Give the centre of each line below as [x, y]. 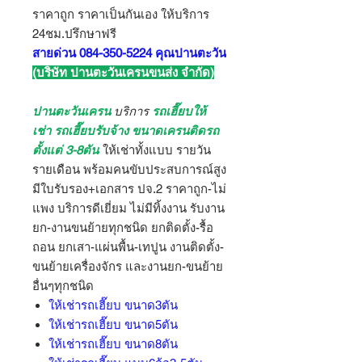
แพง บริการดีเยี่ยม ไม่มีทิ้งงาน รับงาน [128, 208]
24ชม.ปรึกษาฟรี [74, 34]
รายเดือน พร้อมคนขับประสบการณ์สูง [129, 169]
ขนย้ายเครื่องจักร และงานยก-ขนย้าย [128, 266]
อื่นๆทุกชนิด [63, 286]
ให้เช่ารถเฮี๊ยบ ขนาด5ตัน [113, 324]
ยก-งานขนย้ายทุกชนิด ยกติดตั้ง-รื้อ [123, 227]
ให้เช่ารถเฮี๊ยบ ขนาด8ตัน [113, 344]
